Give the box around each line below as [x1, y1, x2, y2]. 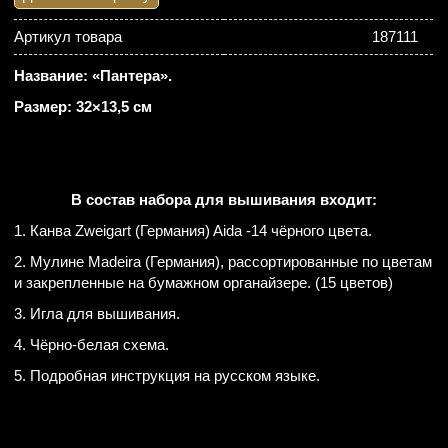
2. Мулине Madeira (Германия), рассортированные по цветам [14, 253, 433, 270]
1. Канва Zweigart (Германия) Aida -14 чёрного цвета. [14, 222, 373, 239]
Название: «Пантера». [14, 67, 173, 84]
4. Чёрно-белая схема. [14, 336, 170, 353]
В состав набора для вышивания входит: [71, 191, 377, 208]
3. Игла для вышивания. [14, 305, 181, 322]
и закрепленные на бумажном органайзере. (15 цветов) [14, 274, 394, 291]
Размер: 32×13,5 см [14, 98, 153, 115]
